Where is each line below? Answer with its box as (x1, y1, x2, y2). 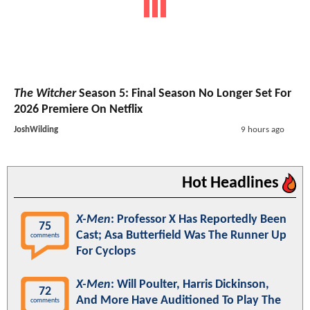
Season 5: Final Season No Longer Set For (76, 87, 291, 101)
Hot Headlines (182, 175, 282, 192)
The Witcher (14, 87, 76, 101)
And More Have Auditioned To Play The (76, 294, 281, 308)
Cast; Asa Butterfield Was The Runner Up (76, 229, 286, 243)
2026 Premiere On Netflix (14, 103, 143, 117)
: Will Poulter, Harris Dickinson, (111, 278, 269, 292)
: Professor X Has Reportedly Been (111, 213, 286, 227)
